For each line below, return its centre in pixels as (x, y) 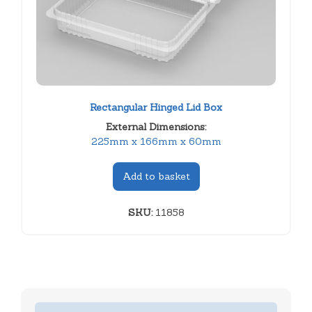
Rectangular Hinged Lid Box (156, 107)
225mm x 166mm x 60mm (156, 141)
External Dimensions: (156, 126)
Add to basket (156, 176)
